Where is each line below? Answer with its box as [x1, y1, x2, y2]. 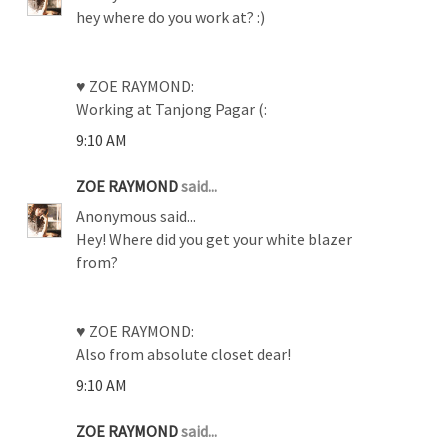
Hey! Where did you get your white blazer [76, 228, 353, 249]
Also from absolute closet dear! [76, 343, 292, 364]
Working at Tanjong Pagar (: [76, 98, 268, 119]
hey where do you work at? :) [76, 6, 266, 27]
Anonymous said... [76, 205, 197, 226]
